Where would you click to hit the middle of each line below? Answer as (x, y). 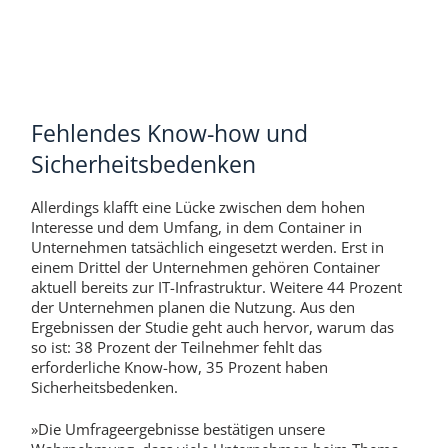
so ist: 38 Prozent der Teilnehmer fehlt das (176, 346)
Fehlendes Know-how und (169, 133)
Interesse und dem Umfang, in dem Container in (196, 226)
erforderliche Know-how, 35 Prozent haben (179, 366)
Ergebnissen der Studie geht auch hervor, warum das (212, 326)
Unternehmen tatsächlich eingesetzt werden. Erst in (207, 246)
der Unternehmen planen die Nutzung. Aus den (192, 306)
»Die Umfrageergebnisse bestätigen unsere (177, 429)
